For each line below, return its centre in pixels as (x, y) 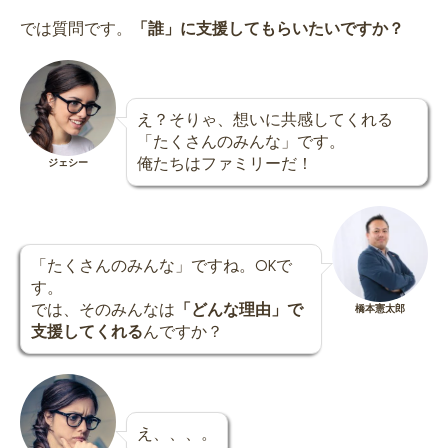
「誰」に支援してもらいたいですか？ (268, 29)
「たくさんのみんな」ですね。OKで (161, 266)
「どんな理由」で (239, 310)
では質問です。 (76, 29)
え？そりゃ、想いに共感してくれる (265, 120)
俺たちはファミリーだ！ (225, 164)
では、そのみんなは (103, 310)
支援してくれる (87, 332)
